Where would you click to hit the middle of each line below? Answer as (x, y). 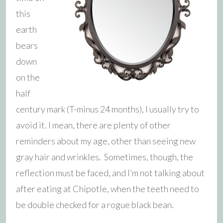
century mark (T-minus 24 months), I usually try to (108, 109)
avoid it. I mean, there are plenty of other (93, 125)
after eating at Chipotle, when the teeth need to (108, 188)
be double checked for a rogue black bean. (95, 204)
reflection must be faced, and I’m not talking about (110, 172)
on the (28, 77)
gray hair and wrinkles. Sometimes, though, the (105, 157)
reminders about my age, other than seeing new (106, 141)
